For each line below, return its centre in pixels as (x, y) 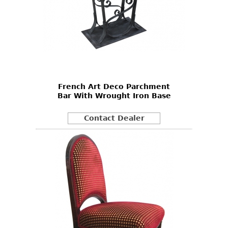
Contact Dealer (114, 118)
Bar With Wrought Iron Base (114, 95)
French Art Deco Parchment (114, 86)
